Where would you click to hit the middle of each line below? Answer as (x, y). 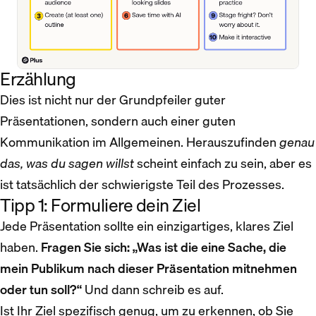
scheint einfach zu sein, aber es (223, 163)
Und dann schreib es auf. (153, 289)
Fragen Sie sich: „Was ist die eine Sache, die (164, 247)
